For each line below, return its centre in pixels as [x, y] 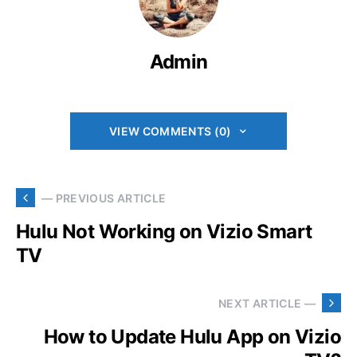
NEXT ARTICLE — [267, 303]
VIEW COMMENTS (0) [170, 131]
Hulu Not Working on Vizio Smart [164, 231]
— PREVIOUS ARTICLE [104, 198]
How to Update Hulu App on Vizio [192, 337]
